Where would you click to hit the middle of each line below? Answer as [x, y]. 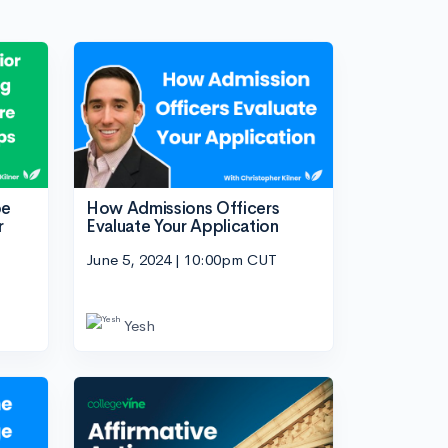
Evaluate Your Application [182, 226]
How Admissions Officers [183, 208]
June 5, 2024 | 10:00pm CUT [181, 260]
